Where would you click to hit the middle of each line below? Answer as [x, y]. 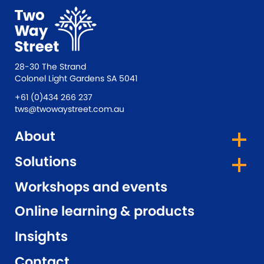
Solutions [46, 161]
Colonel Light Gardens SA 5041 [76, 78]
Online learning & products [105, 211]
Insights [41, 236]
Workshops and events [91, 187]
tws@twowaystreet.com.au [70, 109]
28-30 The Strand [50, 67]
